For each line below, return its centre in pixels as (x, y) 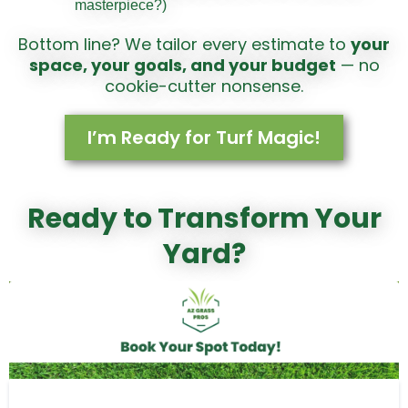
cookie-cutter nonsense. (204, 86)
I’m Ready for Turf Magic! (204, 137)
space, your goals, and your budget (182, 65)
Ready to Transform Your (204, 218)
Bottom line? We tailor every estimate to (184, 44)
